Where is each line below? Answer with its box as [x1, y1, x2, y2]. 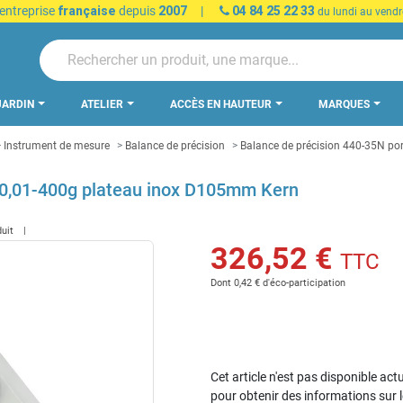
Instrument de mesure [4, 139, 110, 152]
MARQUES [318, 98, 372, 111]
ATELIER [81, 98, 126, 111]
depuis [115, 4, 158, 18]
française [57, 4, 116, 18]
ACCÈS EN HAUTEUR [170, 98, 274, 111]
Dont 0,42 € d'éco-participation [210, 277, 345, 289]
